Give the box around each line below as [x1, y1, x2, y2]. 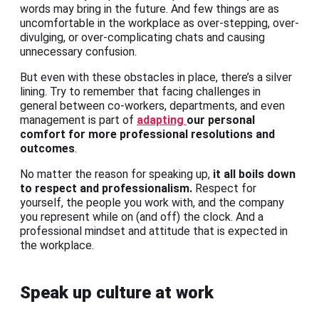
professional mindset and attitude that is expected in [20, 224, 288, 239]
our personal [187, 113, 255, 127]
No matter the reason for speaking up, [20, 167, 213, 182]
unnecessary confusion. [20, 45, 137, 59]
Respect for [192, 182, 256, 196]
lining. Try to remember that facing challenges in [20, 85, 261, 99]
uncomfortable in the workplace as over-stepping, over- [20, 16, 299, 31]
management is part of [20, 113, 137, 127]
